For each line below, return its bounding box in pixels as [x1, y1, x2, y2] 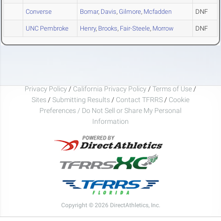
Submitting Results [52, 95, 110, 104]
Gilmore [119, 8, 141, 16]
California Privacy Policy [73, 84, 147, 93]
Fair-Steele [120, 25, 150, 33]
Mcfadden [144, 8, 172, 16]
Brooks [98, 25, 117, 33]
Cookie [169, 95, 189, 104]
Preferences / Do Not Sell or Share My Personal [39, 106, 182, 114]
